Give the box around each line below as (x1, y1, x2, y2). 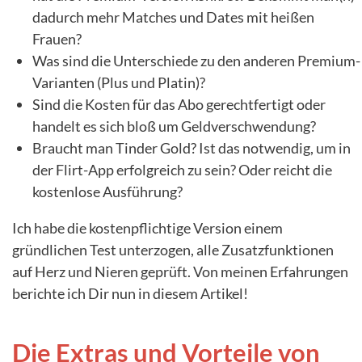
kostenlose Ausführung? (32, 182, 183, 200)
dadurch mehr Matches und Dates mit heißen (32, 7, 314, 26)
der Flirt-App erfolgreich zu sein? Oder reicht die (32, 160, 332, 179)
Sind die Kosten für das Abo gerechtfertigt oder (32, 95, 326, 113)
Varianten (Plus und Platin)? (32, 73, 205, 91)
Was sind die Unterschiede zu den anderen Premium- (32, 51, 360, 69)
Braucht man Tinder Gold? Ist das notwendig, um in (32, 138, 351, 157)
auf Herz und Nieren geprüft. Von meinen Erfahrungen (12, 262, 348, 280)
